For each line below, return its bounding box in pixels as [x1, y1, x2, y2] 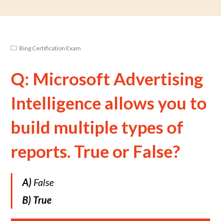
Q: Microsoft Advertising [11, 68, 204, 89]
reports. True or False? [11, 141, 181, 161]
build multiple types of [11, 116, 184, 137]
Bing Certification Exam [19, 44, 81, 52]
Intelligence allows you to [11, 92, 207, 113]
